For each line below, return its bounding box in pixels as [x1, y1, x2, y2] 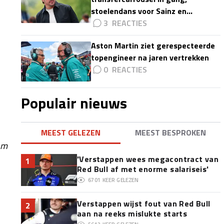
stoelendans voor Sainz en [90, 5, 186, 17]
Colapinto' [90, 17, 127, 29]
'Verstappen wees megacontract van [76, 153, 219, 165]
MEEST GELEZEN [41, 126, 101, 138]
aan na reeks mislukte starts [76, 207, 187, 219]
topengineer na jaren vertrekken [90, 51, 209, 63]
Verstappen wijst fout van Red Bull [76, 197, 210, 209]
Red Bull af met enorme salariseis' [76, 163, 209, 175]
